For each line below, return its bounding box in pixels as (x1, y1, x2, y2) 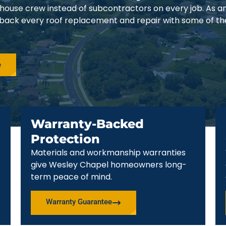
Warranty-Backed (30, 117, 144, 132)
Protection (30, 132, 100, 147)
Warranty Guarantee (45, 197, 112, 206)
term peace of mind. (30, 171, 112, 183)
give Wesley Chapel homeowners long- (30, 159, 187, 171)
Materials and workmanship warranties (30, 147, 186, 159)
